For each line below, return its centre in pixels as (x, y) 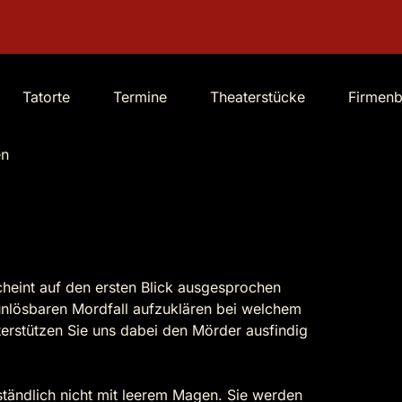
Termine (140, 97)
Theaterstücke (258, 97)
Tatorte (46, 97)
